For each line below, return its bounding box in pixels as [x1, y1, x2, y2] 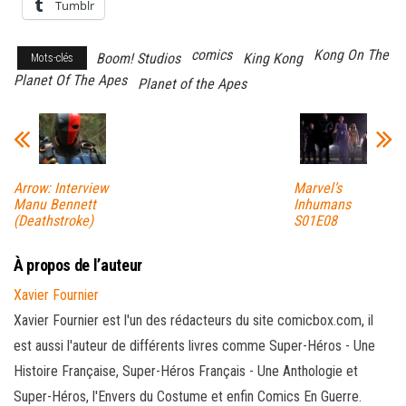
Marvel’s [293, 179, 342, 197]
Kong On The [314, 46, 389, 64]
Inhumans [293, 195, 351, 213]
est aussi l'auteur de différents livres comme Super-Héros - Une [14, 336, 375, 354]
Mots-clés [31, 52, 73, 65]
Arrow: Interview [14, 179, 108, 197]
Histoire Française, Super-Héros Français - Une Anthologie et [14, 362, 358, 380]
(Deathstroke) [14, 211, 93, 229]
